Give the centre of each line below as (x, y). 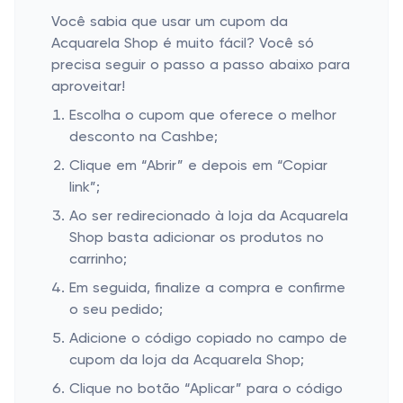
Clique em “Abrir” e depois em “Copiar (198, 166)
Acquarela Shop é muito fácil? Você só (183, 44)
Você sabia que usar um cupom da (170, 22)
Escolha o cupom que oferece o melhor (203, 116)
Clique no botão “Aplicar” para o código (206, 390)
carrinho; (98, 260)
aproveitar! (88, 87)
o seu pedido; (116, 310)
